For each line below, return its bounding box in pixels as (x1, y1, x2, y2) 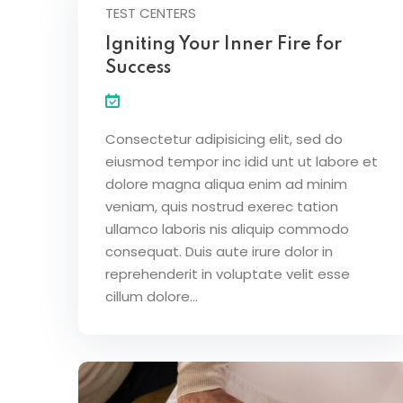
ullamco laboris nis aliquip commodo (105, 219, 349, 238)
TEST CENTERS (105, 3, 196, 22)
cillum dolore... (105, 286, 198, 306)
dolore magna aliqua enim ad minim (105, 174, 347, 193)
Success (105, 58, 171, 77)
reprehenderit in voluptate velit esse (105, 264, 350, 283)
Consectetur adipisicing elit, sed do (105, 129, 343, 148)
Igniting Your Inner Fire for (105, 35, 342, 54)
